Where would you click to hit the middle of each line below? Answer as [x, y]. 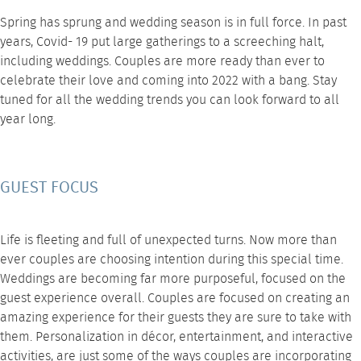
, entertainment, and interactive [263, 337]
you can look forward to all [261, 100]
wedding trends [139, 100]
